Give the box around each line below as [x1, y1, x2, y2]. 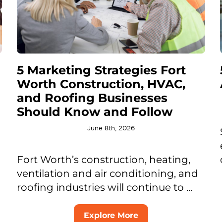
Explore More [84, 210, 138, 220]
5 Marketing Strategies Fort [16, 62, 186, 77]
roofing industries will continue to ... [16, 181, 192, 193]
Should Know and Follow [16, 104, 172, 119]
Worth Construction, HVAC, [16, 76, 185, 91]
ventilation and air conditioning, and [16, 167, 198, 179]
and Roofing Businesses [16, 90, 167, 105]
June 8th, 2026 [87, 124, 135, 132]
